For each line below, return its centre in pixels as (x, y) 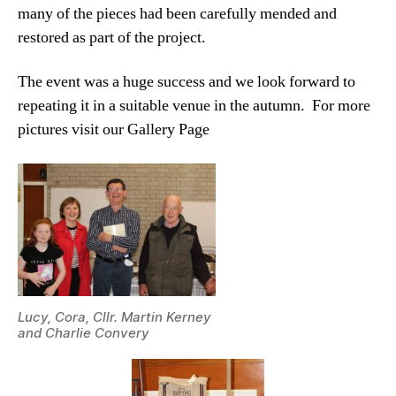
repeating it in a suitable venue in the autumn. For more (194, 105)
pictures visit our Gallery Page (114, 129)
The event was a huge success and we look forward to (187, 81)
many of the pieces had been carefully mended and (177, 14)
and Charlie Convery (84, 332)
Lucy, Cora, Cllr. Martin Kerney (114, 316)
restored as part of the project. (112, 38)
